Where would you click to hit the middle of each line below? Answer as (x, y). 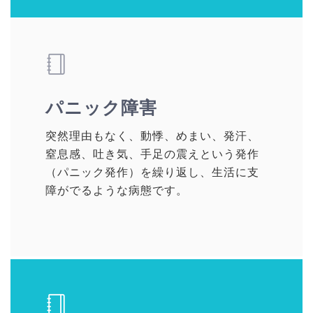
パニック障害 (111, 108)
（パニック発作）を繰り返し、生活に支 (152, 173)
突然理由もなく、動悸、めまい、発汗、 (152, 136)
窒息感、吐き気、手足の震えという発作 (152, 154)
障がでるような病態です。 (117, 191)
